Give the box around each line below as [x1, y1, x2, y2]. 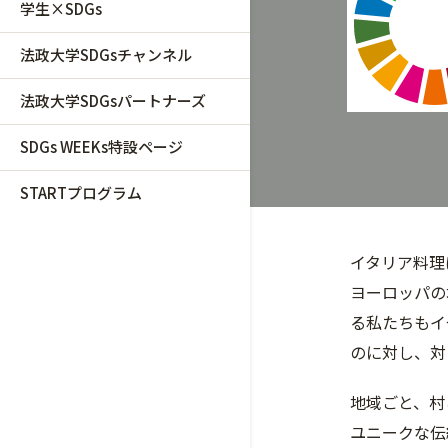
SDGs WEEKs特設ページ [20, 136, 183, 157]
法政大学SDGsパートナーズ [20, 90, 206, 111]
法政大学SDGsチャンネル [20, 44, 192, 65]
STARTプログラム [20, 182, 142, 203]
